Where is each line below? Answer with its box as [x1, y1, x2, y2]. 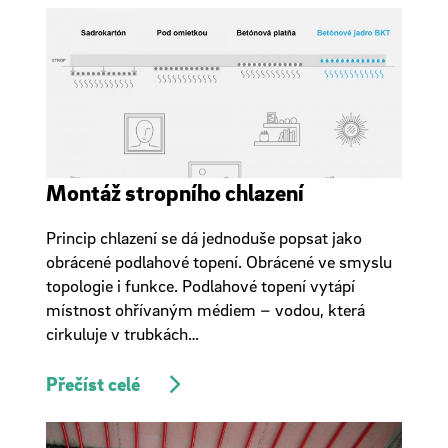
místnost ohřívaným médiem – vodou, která [45, 299, 365, 320]
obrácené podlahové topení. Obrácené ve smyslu [45, 251, 392, 272]
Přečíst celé [45, 372, 140, 396]
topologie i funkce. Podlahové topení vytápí [45, 275, 355, 296]
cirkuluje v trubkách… [45, 323, 199, 344]
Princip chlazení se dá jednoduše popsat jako [45, 227, 362, 248]
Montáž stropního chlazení [45, 178, 304, 206]
